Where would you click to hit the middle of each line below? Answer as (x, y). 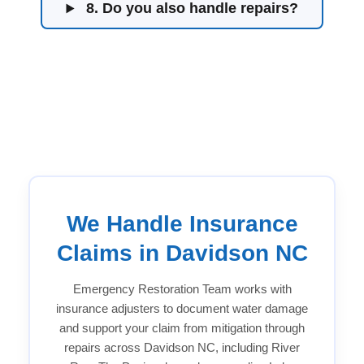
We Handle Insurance (182, 224)
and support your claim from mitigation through (182, 328)
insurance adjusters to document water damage (182, 309)
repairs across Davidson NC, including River (182, 348)
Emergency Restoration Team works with (182, 289)
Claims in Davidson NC (182, 253)
